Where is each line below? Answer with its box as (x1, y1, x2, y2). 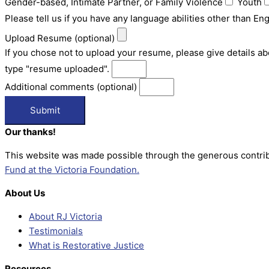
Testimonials (29, 225, 83, 237)
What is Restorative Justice (29, 240, 144, 251)
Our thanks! (5, 126, 56, 138)
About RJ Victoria (29, 211, 102, 222)
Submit (30, 104, 60, 116)
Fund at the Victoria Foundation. (5, 164, 139, 175)
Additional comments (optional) (5, 81, 139, 92)
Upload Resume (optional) (5, 32, 117, 44)
